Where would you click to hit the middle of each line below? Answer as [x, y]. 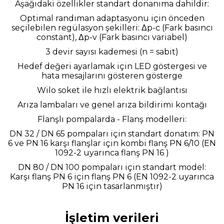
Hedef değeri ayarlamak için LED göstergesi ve [112, 66]
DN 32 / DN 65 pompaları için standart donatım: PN [112, 134]
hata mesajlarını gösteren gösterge [112, 76]
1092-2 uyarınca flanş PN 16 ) [112, 153]
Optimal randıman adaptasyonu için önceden [112, 18]
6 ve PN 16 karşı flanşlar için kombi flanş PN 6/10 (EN [112, 143]
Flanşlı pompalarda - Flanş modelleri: [112, 119]
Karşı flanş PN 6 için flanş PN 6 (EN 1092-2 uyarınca [112, 177]
